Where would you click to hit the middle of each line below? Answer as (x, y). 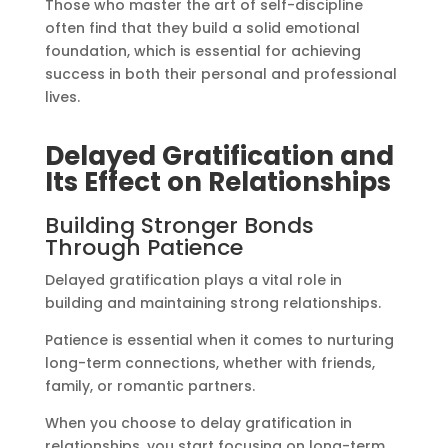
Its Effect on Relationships (217, 182)
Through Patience (143, 248)
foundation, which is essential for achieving (202, 51)
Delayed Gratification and (219, 156)
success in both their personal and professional (220, 74)
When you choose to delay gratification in (198, 423)
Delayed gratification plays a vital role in (193, 280)
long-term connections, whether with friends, (209, 363)
